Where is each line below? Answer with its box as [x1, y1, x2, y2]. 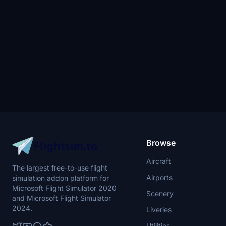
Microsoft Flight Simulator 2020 [12, 184, 117, 192]
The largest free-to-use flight [12, 163, 107, 172]
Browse [146, 138, 176, 148]
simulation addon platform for [12, 174, 109, 182]
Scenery [146, 189, 174, 198]
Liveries [146, 205, 172, 214]
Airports [146, 173, 173, 182]
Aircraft [146, 157, 171, 165]
